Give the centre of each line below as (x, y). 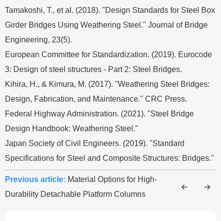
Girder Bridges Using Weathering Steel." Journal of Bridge (106, 25)
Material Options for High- (111, 180)
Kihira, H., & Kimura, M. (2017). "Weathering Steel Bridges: (107, 84)
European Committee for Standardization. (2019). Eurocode (109, 54)
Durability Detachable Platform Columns (75, 194)
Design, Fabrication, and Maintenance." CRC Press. (96, 99)
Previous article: (35, 180)
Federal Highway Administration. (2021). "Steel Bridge (99, 113)
